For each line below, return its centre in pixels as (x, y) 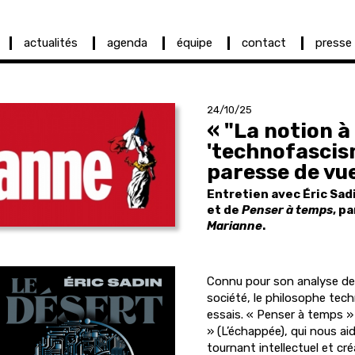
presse (334, 43)
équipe (195, 43)
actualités (51, 43)
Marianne (235, 226)
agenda (127, 43)
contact (264, 43)
